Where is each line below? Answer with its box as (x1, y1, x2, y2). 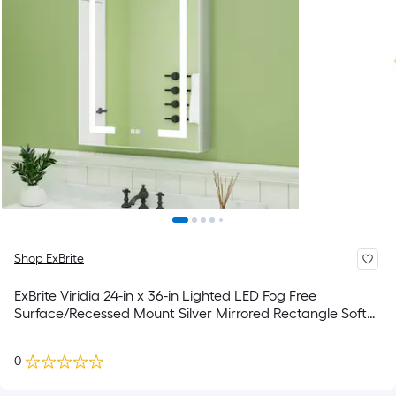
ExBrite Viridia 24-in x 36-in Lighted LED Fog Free (14, 287, 316, 304)
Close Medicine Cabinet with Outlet (14, 323, 242, 339)
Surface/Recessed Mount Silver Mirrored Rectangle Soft (14, 305, 367, 322)
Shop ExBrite (14, 251, 84, 266)
